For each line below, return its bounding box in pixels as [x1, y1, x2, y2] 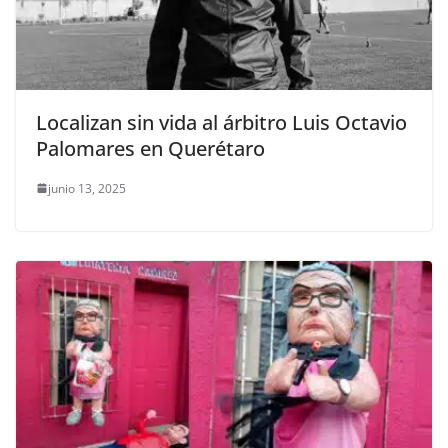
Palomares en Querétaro [36, 134, 265, 162]
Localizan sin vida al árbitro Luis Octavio [36, 108, 407, 136]
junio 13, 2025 [48, 179, 126, 197]
